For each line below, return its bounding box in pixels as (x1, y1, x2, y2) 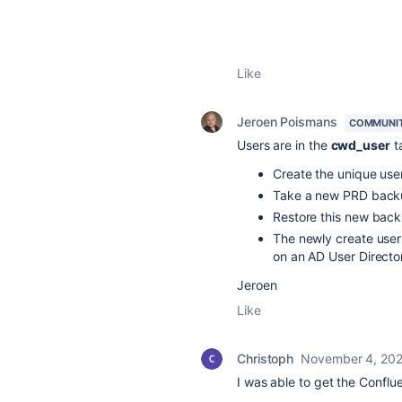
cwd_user (330, 137, 390, 153)
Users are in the (237, 137, 331, 153)
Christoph (237, 351, 294, 366)
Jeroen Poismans (237, 114, 337, 129)
